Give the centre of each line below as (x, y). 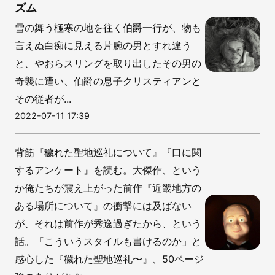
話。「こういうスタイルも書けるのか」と (108, 241)
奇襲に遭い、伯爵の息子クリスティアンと (108, 81)
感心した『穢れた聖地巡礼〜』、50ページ (109, 259)
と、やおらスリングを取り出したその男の (108, 63)
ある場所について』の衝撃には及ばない (103, 205)
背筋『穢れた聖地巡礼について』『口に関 (108, 152)
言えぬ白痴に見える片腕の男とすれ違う (103, 45)
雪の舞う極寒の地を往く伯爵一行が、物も (108, 27)
